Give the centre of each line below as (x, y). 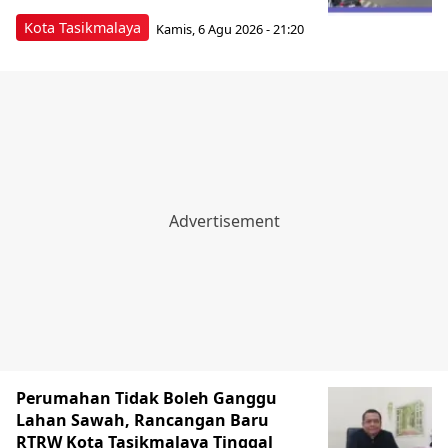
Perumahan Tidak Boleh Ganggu (146, 398)
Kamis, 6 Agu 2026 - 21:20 (230, 28)
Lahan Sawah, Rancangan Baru (142, 420)
